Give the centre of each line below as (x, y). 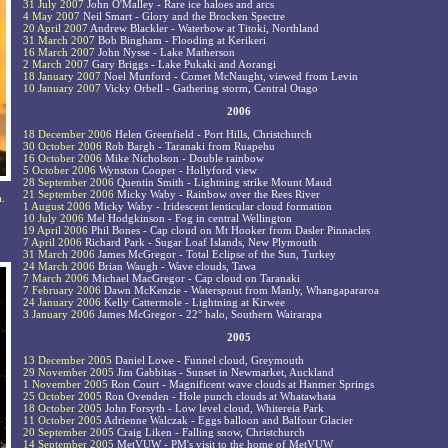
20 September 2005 (68, 432)
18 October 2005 (62, 408)
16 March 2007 (59, 52)
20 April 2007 (55, 28)
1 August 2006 (57, 206)
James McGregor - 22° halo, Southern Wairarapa (208, 314)
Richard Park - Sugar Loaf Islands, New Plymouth (199, 242)
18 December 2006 (67, 134)
